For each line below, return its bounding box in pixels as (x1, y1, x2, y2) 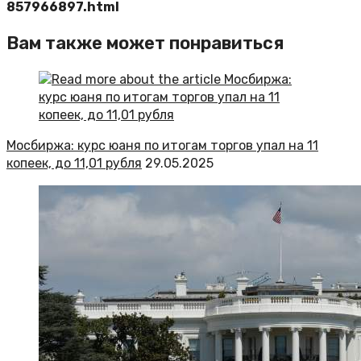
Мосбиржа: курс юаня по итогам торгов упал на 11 (6, 138, 318, 154)
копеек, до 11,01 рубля (6, 156, 142, 172)
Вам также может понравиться (6, 32, 284, 55)
